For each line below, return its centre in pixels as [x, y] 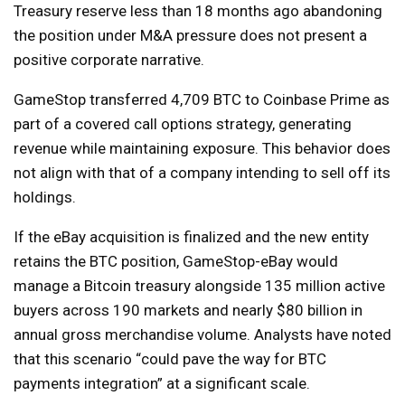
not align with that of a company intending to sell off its [202, 172]
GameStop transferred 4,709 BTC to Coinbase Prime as [202, 99]
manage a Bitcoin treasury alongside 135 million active [199, 285]
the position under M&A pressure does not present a [190, 35]
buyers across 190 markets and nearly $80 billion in [188, 310]
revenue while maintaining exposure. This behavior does [202, 148]
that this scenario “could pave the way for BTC [170, 358]
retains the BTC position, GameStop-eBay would [176, 261]
